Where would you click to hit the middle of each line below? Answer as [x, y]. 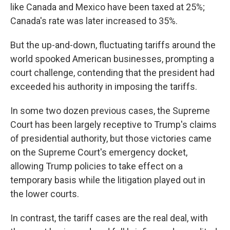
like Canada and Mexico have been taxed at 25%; [108, 7]
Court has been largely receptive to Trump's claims [113, 124]
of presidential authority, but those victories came [111, 138]
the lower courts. [45, 194]
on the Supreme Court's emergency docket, [99, 152]
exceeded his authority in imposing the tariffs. [104, 87]
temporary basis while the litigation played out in [108, 180]
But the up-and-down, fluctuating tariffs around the [113, 45]
